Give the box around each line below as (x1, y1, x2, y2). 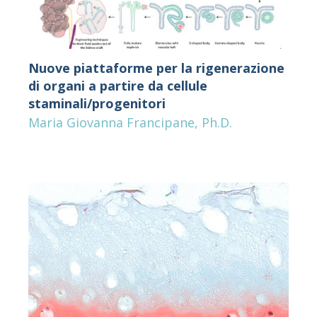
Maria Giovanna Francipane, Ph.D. (28, 114, 232, 132)
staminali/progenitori (28, 95, 166, 113)
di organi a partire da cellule (28, 77, 207, 95)
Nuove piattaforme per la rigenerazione (28, 59, 284, 77)
